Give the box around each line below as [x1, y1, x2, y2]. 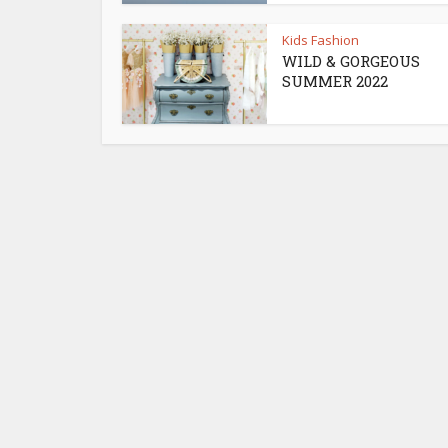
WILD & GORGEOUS [282, 51, 420, 71]
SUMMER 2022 [282, 71, 388, 91]
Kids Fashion [282, 31, 359, 49]
